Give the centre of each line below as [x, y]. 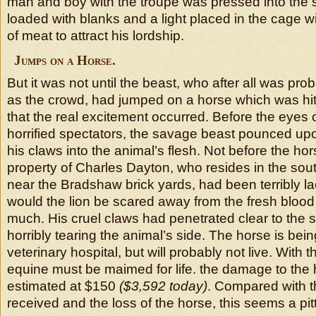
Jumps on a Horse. [65, 60]
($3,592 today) [163, 286]
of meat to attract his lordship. [96, 36]
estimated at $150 [63, 286]
